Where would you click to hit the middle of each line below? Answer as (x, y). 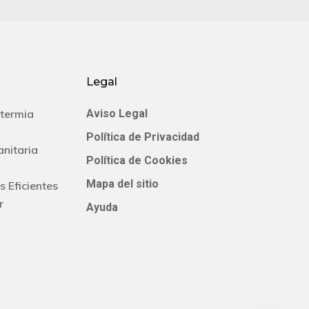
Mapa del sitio (123, 184)
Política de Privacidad (143, 137)
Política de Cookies (137, 160)
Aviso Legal (117, 113)
